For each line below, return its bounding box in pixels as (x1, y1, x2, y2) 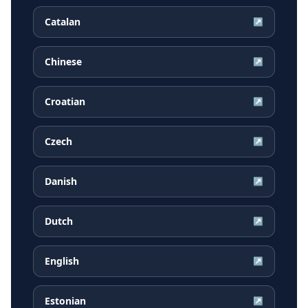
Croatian (45, 95, 85, 109)
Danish (45, 175, 77, 188)
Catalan (45, 15, 80, 29)
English (45, 254, 79, 268)
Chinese (45, 55, 82, 69)
